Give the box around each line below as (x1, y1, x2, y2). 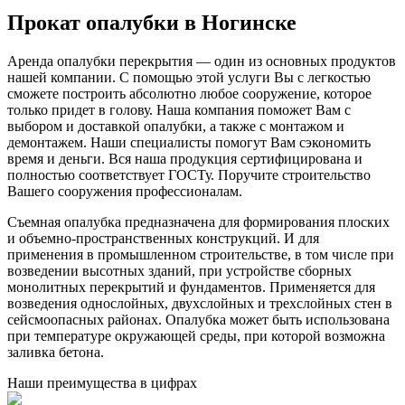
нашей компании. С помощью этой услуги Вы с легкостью (7, 69, 371, 85)
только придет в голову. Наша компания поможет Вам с (7, 101, 351, 118)
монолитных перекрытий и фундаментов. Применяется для (7, 278, 375, 295)
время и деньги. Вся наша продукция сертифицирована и (7, 150, 363, 166)
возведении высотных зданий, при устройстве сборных (7, 262, 352, 278)
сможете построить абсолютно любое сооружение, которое (7, 85, 372, 101)
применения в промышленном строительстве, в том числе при (7, 246, 394, 262)
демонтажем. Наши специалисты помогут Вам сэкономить (7, 134, 371, 150)
